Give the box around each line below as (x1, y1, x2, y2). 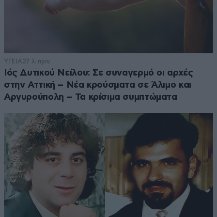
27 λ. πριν (22, 57, 50, 65)
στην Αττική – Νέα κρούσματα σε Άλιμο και (4, 80, 191, 90)
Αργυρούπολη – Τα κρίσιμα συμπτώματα (4, 92, 177, 102)
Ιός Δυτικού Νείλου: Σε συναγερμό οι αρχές (4, 68, 193, 77)
